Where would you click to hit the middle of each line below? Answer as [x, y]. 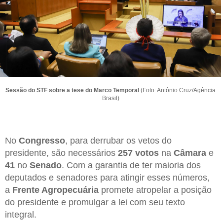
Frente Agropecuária [55, 190]
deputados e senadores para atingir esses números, [107, 178]
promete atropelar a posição [155, 190]
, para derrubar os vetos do [118, 141]
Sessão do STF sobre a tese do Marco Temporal [72, 90]
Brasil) [110, 98]
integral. [21, 215]
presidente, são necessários [61, 153]
